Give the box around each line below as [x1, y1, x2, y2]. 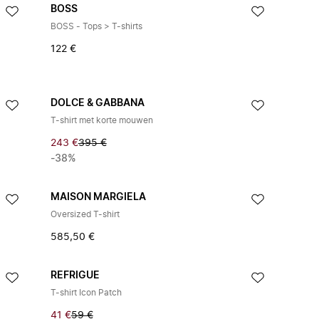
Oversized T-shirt [50, 210, 120, 219]
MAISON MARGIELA [50, 192, 146, 202]
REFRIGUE [50, 271, 100, 281]
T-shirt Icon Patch [50, 288, 122, 297]
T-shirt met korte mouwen [50, 116, 153, 125]
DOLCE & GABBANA [50, 98, 145, 108]
